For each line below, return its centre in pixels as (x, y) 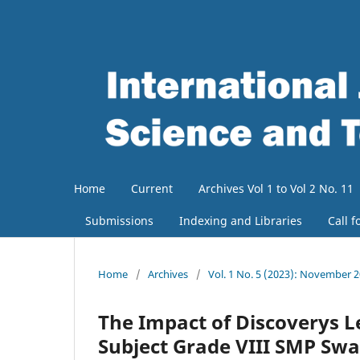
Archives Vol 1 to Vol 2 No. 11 (276, 189)
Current (152, 189)
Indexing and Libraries (241, 221)
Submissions (119, 221)
